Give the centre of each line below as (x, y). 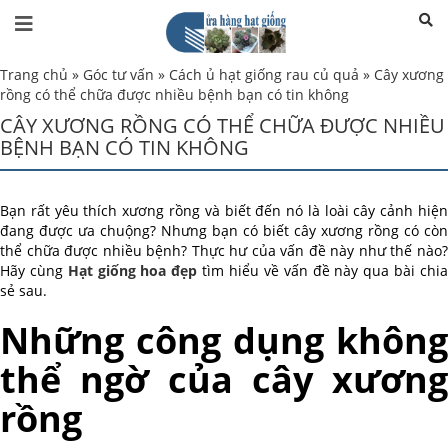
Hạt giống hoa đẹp (132, 271)
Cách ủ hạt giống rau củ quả (264, 75)
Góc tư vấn (118, 75)
